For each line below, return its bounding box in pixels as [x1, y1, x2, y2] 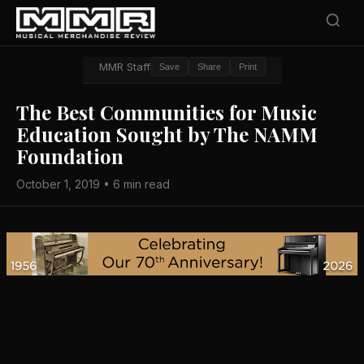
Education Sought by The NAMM [16, 121, 318, 147]
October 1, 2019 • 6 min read [16, 177, 170, 191]
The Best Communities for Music [16, 99, 317, 125]
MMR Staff [98, 60, 150, 73]
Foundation [16, 143, 123, 169]
